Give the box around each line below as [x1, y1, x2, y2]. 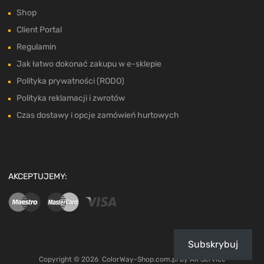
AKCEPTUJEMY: [8, 171, 67, 182]
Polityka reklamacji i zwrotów [16, 93, 125, 104]
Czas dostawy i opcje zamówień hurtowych [16, 110, 179, 121]
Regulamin [16, 42, 56, 52]
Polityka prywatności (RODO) [16, 76, 124, 87]
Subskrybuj [188, 239, 238, 250]
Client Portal [16, 25, 62, 35]
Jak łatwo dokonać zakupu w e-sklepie [16, 59, 161, 70]
